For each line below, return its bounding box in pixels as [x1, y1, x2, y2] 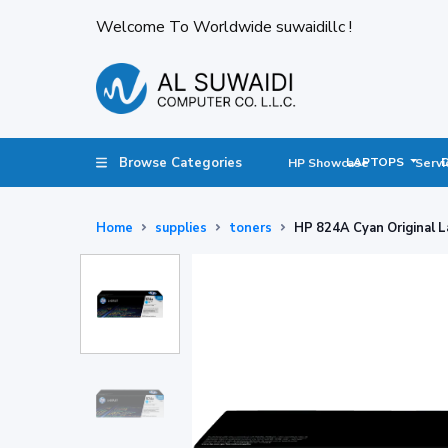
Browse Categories [119, 153, 243, 172]
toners [229, 218, 272, 237]
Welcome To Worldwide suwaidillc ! [96, 16, 352, 38]
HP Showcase [288, 154, 370, 171]
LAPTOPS [345, 153, 407, 170]
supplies [155, 218, 207, 237]
